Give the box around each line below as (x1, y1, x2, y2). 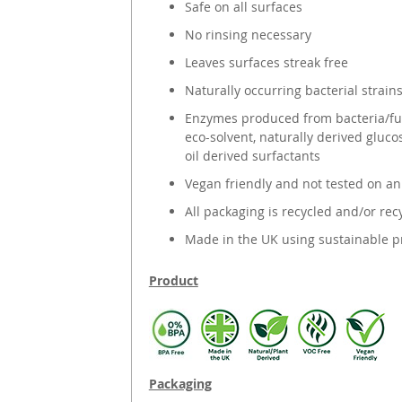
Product (148, 271, 198, 289)
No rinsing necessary (184, 25, 311, 43)
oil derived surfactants (184, 146, 320, 164)
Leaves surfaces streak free (184, 53, 348, 71)
